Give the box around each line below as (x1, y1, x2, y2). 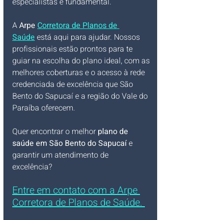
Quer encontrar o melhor (12, 126, 98, 137)
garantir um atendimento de (12, 149, 110, 161)
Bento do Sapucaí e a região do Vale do (12, 90, 150, 102)
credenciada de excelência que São (12, 79, 135, 90)
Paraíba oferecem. (12, 102, 75, 114)
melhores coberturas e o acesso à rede (12, 67, 147, 79)
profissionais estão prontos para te (12, 43, 135, 55)
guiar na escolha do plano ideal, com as (12, 55, 152, 67)
